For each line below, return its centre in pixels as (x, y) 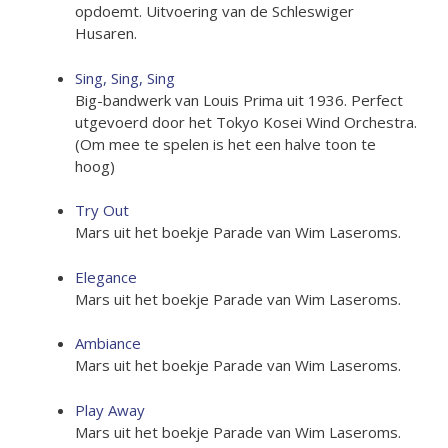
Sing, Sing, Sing (125, 77)
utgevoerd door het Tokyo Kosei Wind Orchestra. (246, 121)
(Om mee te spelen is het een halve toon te (225, 143)
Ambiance (108, 343)
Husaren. (106, 33)
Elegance (106, 276)
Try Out (102, 210)
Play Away (110, 409)
